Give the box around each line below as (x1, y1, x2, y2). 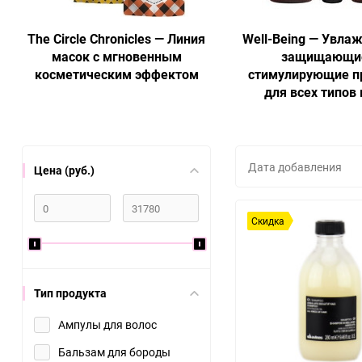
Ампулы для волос (58, 317, 157, 332)
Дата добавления (248, 158, 342, 175)
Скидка (251, 214, 284, 227)
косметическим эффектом (34, 65, 199, 83)
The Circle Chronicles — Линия (27, 30, 205, 48)
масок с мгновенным (51, 48, 182, 65)
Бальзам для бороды (58, 344, 170, 360)
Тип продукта (34, 285, 107, 301)
